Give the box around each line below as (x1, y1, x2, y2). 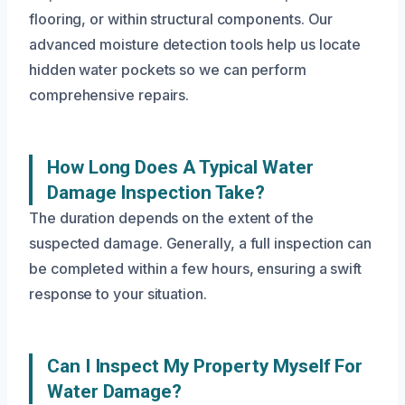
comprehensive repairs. (29, 86, 190, 105)
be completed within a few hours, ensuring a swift (29, 259, 363, 278)
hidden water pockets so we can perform (29, 61, 306, 80)
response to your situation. (29, 285, 207, 304)
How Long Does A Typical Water (47, 156, 314, 179)
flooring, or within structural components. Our (29, 10, 334, 29)
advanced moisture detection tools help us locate (29, 35, 362, 54)
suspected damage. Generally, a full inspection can (29, 234, 372, 253)
